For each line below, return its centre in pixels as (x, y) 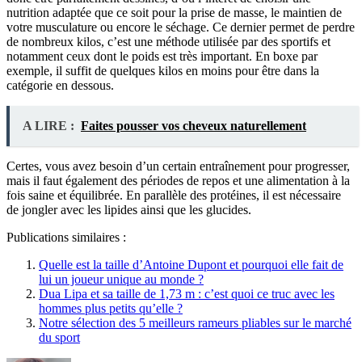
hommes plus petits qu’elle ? (111, 308)
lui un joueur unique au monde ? (121, 279)
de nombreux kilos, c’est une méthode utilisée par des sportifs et (168, 41)
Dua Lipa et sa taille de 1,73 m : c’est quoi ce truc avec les (187, 293)
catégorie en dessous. (60, 85)
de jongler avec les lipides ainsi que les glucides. (129, 209)
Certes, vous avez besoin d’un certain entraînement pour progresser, (178, 166)
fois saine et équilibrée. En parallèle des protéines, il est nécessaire (174, 195)
